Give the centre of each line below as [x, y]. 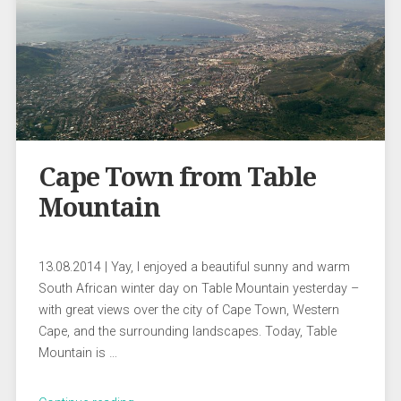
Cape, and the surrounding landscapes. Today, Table [187, 331]
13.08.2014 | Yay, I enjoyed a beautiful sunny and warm [194, 267]
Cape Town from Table [177, 177]
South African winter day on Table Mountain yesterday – [198, 288]
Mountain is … [77, 353]
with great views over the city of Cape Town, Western [188, 310]
